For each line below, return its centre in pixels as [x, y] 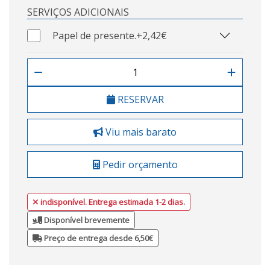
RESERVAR [139, 99]
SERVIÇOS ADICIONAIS [78, 12]
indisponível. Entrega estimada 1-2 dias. [113, 202]
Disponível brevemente [86, 220]
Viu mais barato [140, 132]
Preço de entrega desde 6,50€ [98, 238]
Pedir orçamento [139, 164]
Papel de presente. [95, 35]
